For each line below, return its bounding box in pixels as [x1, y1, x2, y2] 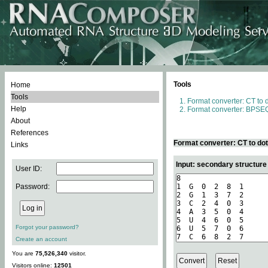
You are [12, 250, 35, 257]
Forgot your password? [16, 224, 79, 230]
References [11, 129, 48, 137]
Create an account [16, 236, 67, 242]
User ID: [16, 165, 42, 173]
